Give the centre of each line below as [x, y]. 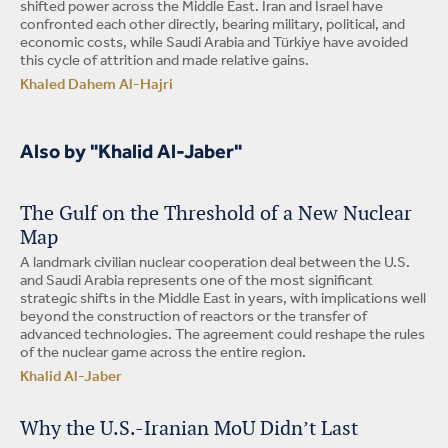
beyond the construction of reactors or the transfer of [193, 317]
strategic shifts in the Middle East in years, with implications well [223, 299]
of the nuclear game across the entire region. [163, 353]
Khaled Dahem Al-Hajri [96, 85]
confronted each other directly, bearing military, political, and [212, 25]
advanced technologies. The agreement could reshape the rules [222, 335]
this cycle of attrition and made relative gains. [164, 61]
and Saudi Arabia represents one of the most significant [196, 281]
